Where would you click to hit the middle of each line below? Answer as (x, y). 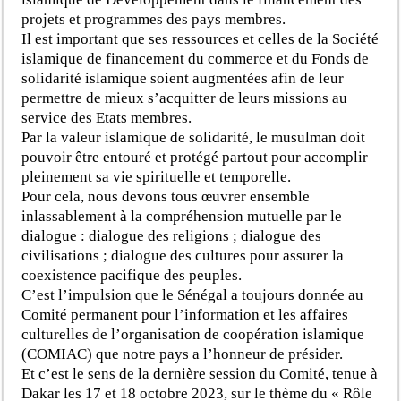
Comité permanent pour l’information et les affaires (185, 314)
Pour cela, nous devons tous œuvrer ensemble (166, 196)
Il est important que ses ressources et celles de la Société (200, 38)
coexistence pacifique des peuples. (132, 275)
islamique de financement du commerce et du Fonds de (196, 58)
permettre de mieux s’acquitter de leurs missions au (185, 98)
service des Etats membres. (107, 117)
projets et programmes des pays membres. (154, 19)
